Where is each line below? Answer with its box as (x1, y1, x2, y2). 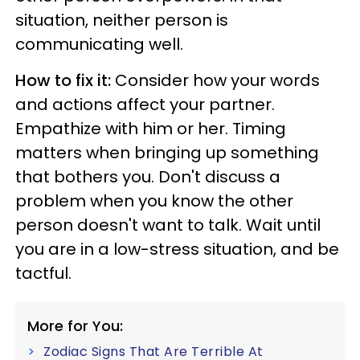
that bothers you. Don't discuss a (15, 166, 280, 188)
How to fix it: (15, 69, 115, 92)
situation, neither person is (15, 9, 228, 31)
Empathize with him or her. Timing (15, 117, 286, 140)
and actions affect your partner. (15, 93, 275, 116)
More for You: (27, 316, 123, 336)
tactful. (15, 262, 72, 284)
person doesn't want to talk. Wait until (15, 214, 321, 236)
